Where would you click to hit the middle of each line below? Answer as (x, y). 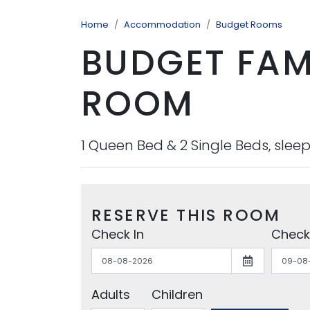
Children (177, 295)
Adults (111, 295)
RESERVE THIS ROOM (186, 216)
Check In (118, 235)
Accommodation (162, 25)
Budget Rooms (249, 25)
